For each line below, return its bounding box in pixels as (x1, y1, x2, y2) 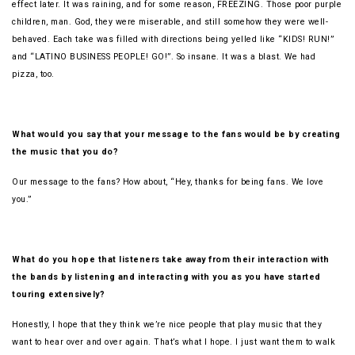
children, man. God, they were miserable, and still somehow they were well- (12, 17, 328, 28)
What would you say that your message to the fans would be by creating (12, 129, 341, 140)
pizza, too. (12, 69, 55, 80)
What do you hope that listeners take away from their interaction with (12, 254, 330, 265)
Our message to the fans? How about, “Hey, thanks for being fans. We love (12, 177, 323, 188)
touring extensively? (12, 289, 105, 300)
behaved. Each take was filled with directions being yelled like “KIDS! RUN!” (12, 34, 334, 45)
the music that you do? (12, 147, 118, 158)
